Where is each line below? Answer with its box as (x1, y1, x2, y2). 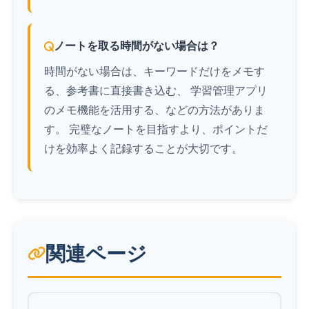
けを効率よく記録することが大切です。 (44, 141, 243, 156)
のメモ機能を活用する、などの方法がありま (44, 102, 265, 117)
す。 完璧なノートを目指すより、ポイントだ (44, 121, 268, 137)
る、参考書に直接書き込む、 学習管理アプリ (44, 83, 268, 98)
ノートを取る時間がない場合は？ (54, 38, 219, 53)
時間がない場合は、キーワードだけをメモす (44, 63, 265, 79)
